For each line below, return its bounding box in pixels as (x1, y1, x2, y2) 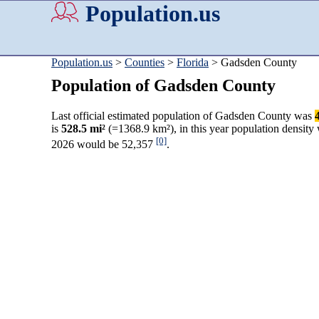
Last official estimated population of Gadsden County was (51, 110, 315, 122)
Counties (125, 56, 164, 68)
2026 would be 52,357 (51, 138, 156, 151)
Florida (177, 56, 209, 68)
